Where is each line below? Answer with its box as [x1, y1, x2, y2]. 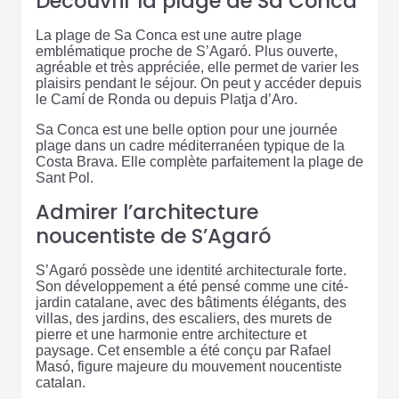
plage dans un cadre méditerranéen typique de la [36, 138, 345, 154]
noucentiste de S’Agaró [36, 222, 271, 251]
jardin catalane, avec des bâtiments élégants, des [36, 295, 346, 311]
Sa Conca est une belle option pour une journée [36, 122, 338, 138]
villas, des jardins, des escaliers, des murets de [36, 311, 332, 327]
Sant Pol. [36, 170, 94, 186]
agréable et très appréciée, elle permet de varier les [36, 60, 359, 76]
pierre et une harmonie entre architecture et [36, 327, 306, 343]
